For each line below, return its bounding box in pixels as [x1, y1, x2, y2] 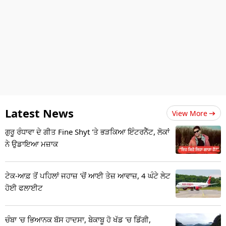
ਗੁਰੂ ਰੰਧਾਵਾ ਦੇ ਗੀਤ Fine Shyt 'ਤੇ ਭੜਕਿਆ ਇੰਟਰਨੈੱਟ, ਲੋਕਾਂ [5, 126, 169, 137]
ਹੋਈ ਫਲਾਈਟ [5, 182, 43, 193]
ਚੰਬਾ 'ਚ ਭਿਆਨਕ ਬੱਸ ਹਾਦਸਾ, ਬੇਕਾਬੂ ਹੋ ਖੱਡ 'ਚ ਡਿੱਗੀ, [5, 214, 151, 224]
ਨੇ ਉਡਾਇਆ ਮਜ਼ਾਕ [5, 138, 58, 149]
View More [172, 108, 207, 118]
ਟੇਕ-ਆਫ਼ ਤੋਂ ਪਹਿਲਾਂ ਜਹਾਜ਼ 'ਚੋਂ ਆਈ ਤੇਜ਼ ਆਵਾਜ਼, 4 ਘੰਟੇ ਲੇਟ [5, 170, 171, 181]
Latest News [5, 105, 74, 121]
